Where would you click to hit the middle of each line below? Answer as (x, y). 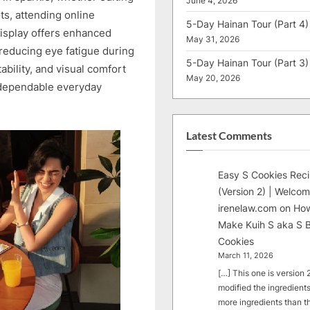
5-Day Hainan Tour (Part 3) (247, 63)
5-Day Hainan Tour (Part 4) (247, 24)
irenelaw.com (248, 208)
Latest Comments (229, 135)
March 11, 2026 (246, 256)
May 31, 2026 (213, 40)
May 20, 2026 (213, 79)
